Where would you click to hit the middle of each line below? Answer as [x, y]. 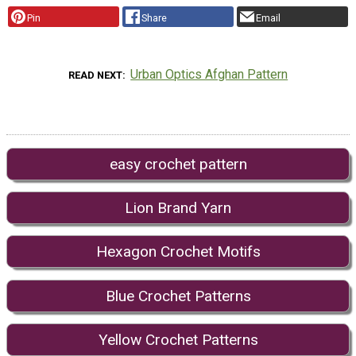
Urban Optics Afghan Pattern [209, 74]
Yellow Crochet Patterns [178, 340]
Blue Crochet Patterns [178, 296]
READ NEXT [95, 75]
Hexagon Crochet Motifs [178, 252]
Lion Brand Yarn [178, 207]
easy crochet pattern [178, 164]
